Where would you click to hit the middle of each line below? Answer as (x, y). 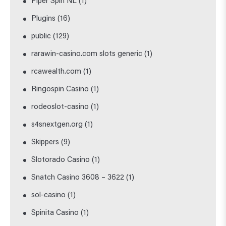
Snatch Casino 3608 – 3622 (78, 178)
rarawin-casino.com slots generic (87, 54)
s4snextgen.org (57, 125)
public (41, 36)
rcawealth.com (56, 72)
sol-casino (49, 195)
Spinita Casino (55, 213)
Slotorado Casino (61, 160)
